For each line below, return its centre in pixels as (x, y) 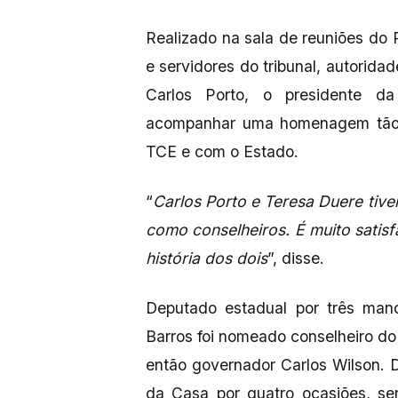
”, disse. (296, 258)
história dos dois (207, 258)
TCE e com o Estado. (224, 151)
